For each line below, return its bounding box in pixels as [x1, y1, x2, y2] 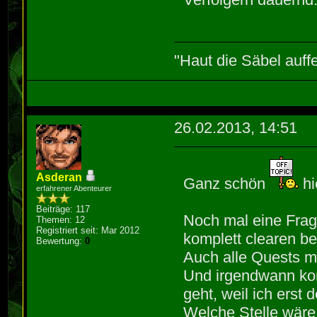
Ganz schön [183, 175, 270, 193]
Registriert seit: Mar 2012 [36, 225, 140, 236]
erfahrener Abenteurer [36, 184, 113, 193]
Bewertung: [36, 236, 86, 247]
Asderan [36, 171, 83, 184]
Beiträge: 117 [36, 204, 91, 215]
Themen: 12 [36, 214, 86, 226]
